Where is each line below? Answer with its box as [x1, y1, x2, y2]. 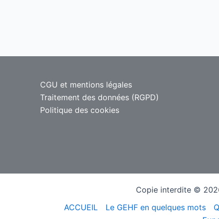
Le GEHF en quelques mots [106, 202, 206, 213]
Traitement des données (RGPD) [40, 92, 159, 103]
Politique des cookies [40, 105, 119, 115]
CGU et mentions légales [40, 80, 132, 90]
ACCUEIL [64, 202, 98, 213]
